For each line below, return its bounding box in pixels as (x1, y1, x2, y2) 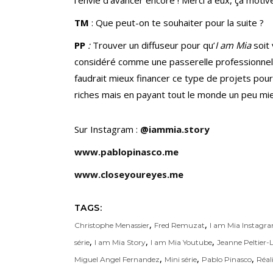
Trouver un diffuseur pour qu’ (93, 39, 215, 52)
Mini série (165, 255, 197, 264)
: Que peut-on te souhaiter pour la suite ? (91, 16, 264, 29)
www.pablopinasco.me (74, 146, 179, 158)
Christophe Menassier (74, 221, 149, 230)
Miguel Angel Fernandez (74, 255, 160, 264)
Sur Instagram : (74, 123, 140, 136)
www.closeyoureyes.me (74, 168, 183, 181)
